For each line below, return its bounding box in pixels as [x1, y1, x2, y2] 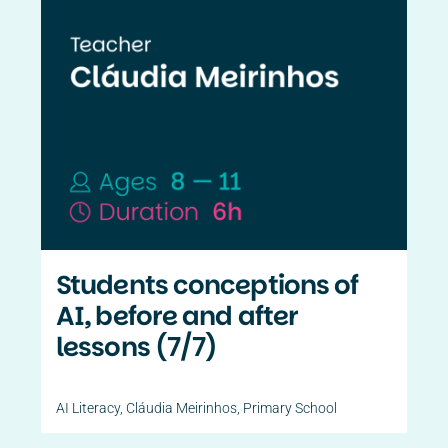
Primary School [243, 399, 338, 416]
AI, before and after [56, 297, 299, 334]
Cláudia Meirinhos [126, 399, 238, 416]
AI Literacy [56, 399, 121, 416]
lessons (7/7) [56, 328, 218, 365]
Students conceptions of [56, 266, 359, 303]
